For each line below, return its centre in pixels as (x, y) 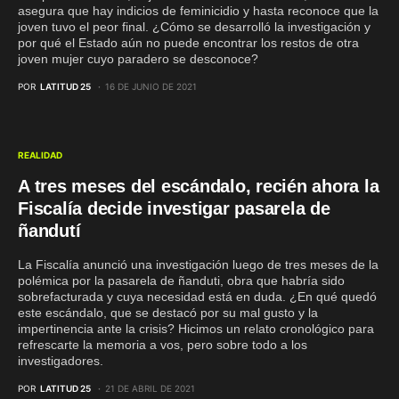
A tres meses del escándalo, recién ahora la (199, 186)
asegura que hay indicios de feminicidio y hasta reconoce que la (198, 11)
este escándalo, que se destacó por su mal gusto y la (168, 313)
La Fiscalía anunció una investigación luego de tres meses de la (198, 265)
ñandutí (49, 231)
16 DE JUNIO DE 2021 (151, 86)
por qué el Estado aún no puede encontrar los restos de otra (188, 43)
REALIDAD (40, 155)
